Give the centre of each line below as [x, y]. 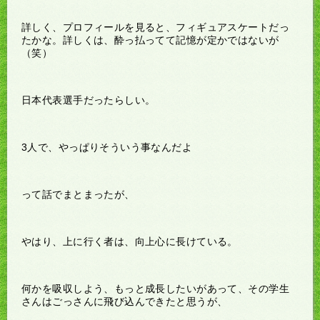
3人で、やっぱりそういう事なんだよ [107, 147]
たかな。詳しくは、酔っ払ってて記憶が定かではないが [150, 40]
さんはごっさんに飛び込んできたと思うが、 [125, 301]
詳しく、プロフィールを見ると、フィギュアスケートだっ [155, 27]
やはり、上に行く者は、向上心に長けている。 [130, 241]
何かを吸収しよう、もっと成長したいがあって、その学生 [155, 288]
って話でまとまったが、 [78, 194]
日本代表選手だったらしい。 [89, 100]
